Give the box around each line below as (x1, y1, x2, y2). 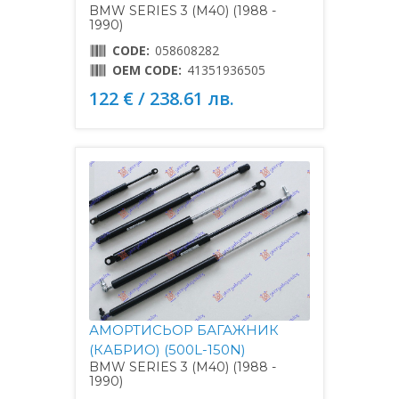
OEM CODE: (112, 61, 182, 78)
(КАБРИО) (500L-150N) (89, 340, 246, 358)
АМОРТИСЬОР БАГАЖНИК (89, 321, 279, 338)
